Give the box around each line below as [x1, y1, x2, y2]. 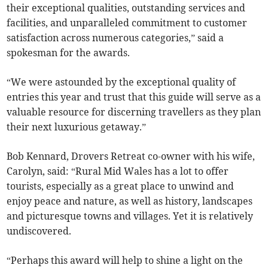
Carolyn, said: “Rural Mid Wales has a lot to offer [7, 165, 229, 178]
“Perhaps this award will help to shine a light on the [7, 254, 243, 267]
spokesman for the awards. [7, 47, 130, 59]
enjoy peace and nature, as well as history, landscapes [7, 195, 253, 208]
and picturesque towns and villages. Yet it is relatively [7, 210, 254, 223]
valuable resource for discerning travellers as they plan [7, 106, 261, 118]
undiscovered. [7, 225, 72, 237]
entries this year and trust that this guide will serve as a [7, 91, 261, 103]
